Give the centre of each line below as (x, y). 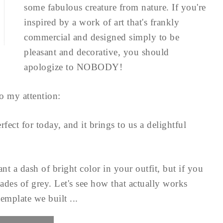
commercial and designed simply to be (102, 37)
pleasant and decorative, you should (97, 52)
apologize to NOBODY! (73, 67)
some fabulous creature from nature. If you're (115, 7)
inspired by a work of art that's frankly (102, 22)
